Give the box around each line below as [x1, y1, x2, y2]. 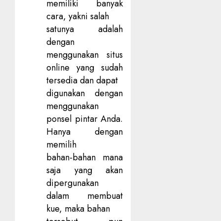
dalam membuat [46, 189, 123, 203]
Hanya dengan [46, 125, 123, 139]
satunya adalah [46, 23, 123, 36]
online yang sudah [46, 61, 123, 74]
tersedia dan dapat [46, 74, 118, 87]
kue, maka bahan [46, 202, 110, 216]
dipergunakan [46, 177, 99, 190]
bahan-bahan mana [46, 151, 123, 164]
